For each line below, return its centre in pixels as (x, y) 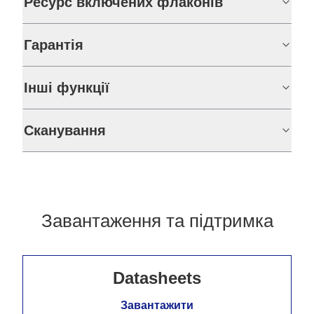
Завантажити (157, 306)
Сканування (65, 131)
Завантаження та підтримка (157, 221)
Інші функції (67, 88)
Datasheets (157, 278)
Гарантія (54, 45)
